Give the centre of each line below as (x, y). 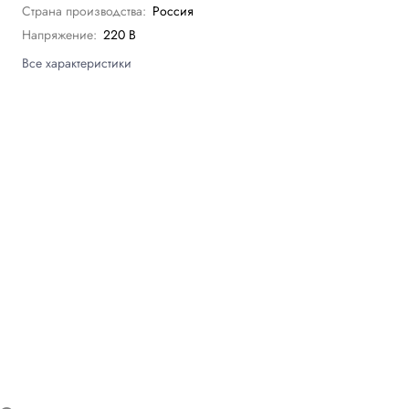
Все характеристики (77, 63)
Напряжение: (60, 35)
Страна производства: (84, 11)
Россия (173, 11)
